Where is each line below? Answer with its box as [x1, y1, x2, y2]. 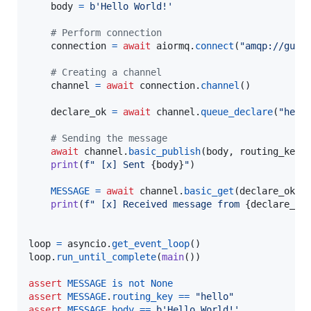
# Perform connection [51, 27, 162, 39]
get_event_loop [112, 238, 190, 250]
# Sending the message [51, 133, 167, 144]
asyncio [67, 238, 106, 250]
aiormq [156, 40, 190, 52]
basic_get [184, 185, 234, 197]
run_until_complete [56, 251, 156, 263]
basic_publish [128, 146, 201, 158]
